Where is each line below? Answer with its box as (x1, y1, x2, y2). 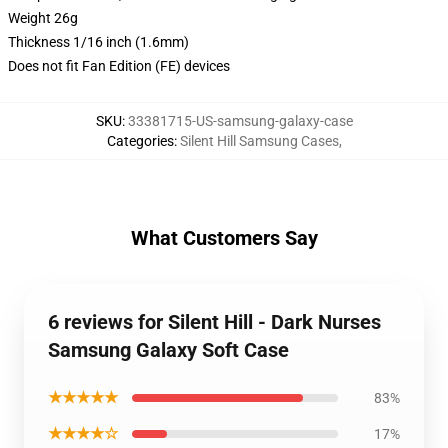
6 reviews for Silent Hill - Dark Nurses (48, 310, 381, 334)
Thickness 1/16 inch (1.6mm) (8, 34, 189, 50)
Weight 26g (8, 10, 78, 26)
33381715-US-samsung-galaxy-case (127, 113, 353, 129)
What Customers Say (130, 226, 318, 250)
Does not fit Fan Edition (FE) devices (8, 58, 230, 74)
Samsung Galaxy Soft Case (48, 338, 289, 362)
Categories (106, 133, 174, 149)
